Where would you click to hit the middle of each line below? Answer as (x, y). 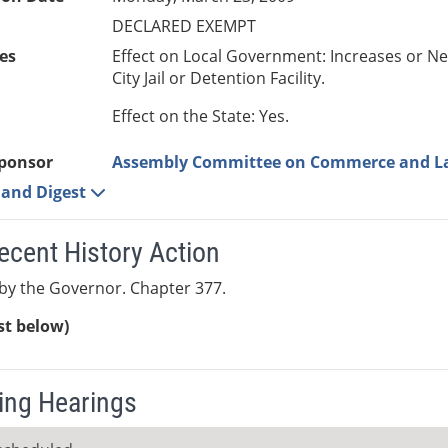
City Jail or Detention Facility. (219, 78)
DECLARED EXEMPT (184, 26)
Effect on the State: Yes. (201, 116)
